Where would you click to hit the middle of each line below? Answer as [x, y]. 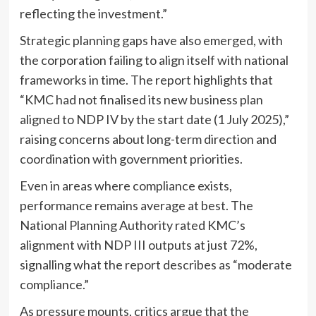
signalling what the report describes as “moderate [156, 265]
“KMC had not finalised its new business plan [141, 100]
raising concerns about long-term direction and [148, 139]
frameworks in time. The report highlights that [146, 80]
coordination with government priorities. [131, 159]
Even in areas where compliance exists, [126, 186]
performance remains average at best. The [136, 206]
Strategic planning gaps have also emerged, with [151, 41]
